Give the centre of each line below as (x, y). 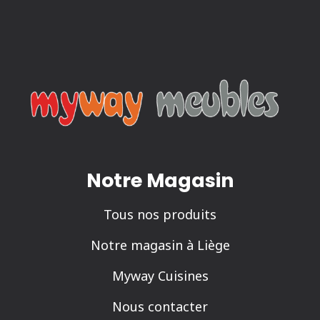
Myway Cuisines (160, 276)
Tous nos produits (160, 215)
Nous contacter (160, 307)
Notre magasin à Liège (160, 245)
